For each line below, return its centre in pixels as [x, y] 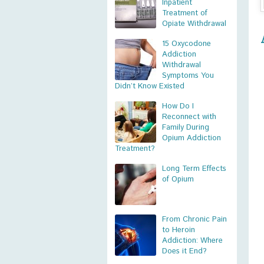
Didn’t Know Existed [150, 86]
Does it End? [184, 251]
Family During [186, 128]
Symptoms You [188, 76]
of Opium [178, 179]
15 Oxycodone [187, 44]
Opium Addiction [192, 138]
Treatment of [185, 13]
